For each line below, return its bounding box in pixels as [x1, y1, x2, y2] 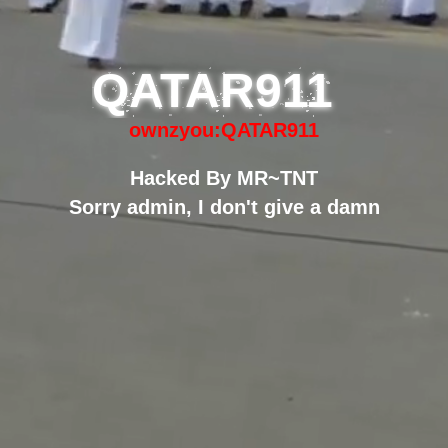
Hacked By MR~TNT [130, 166, 318, 189]
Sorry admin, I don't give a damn [68, 195, 380, 218]
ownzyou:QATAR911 [129, 118, 319, 141]
